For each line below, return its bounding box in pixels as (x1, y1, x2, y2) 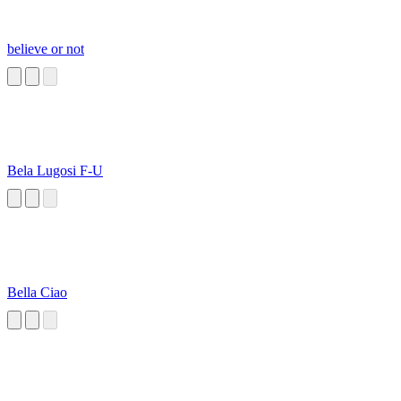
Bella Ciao (7, 285, 67, 301)
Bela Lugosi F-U (7, 163, 103, 179)
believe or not (7, 41, 84, 57)
